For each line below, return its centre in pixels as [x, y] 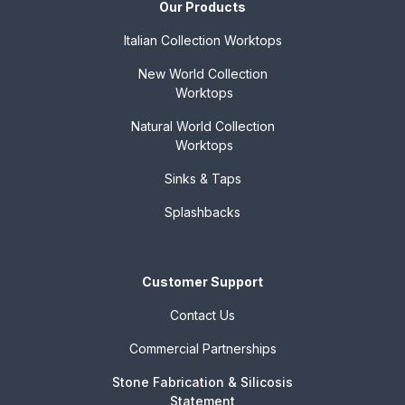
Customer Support [202, 281]
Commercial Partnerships [202, 348]
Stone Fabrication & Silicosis [202, 381]
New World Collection [202, 73]
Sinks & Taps [202, 178]
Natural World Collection [202, 126]
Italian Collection [172, 40]
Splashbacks [202, 212]
